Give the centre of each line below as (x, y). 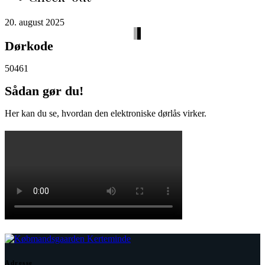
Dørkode (29, 46)
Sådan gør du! (44, 91)
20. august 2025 (35, 22)
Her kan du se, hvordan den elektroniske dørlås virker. (106, 113)
